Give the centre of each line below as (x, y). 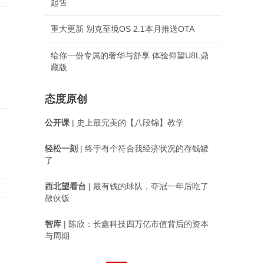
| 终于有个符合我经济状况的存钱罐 (143, 148)
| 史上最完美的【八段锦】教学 (127, 123)
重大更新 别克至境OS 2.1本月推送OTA (123, 29)
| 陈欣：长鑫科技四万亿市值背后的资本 (135, 224)
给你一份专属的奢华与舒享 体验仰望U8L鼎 (130, 55)
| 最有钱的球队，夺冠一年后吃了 (147, 186)
